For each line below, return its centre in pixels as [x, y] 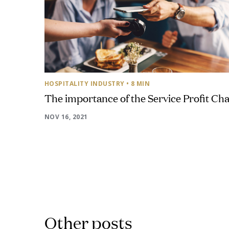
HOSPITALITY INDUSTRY [85, 84]
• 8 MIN [138, 84]
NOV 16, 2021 [66, 117]
